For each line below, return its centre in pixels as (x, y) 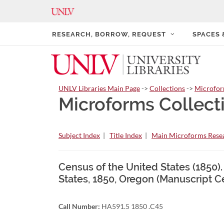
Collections (167, 88)
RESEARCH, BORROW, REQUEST (109, 34)
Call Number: (79, 206)
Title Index (126, 135)
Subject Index (79, 135)
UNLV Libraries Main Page (99, 88)
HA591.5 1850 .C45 (131, 206)
